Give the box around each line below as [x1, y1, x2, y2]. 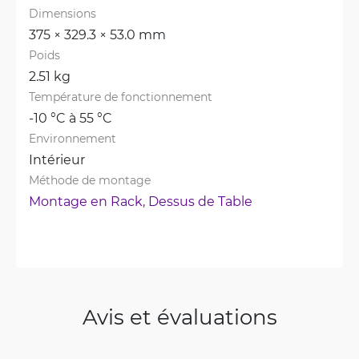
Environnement [29, 131, 116, 146]
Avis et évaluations [82, 303, 277, 330]
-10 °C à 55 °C [29, 109, 112, 126]
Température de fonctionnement [29, 89, 212, 104]
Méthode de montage [29, 172, 151, 188]
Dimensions [29, 6, 96, 21]
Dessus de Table [148, 192, 252, 209]
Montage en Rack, [29, 192, 148, 209]
